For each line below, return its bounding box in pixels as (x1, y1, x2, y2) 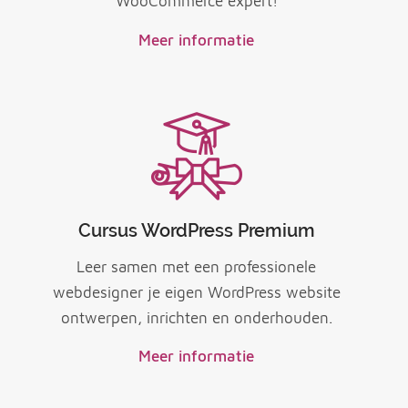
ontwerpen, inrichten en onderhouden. (60, 308, 332, 327)
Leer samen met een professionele (76, 257, 317, 276)
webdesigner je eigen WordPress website (52, 282, 341, 301)
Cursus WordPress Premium (77, 219, 315, 242)
